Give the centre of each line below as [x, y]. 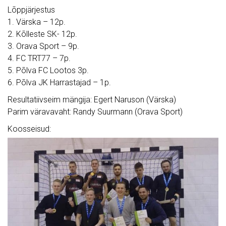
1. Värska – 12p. [37, 22]
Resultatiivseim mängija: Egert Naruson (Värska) [92, 100]
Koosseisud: [29, 129]
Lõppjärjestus [31, 10]
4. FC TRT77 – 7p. [39, 59]
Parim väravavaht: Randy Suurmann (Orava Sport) [95, 112]
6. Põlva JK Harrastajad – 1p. [59, 83]
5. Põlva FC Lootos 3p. [48, 71]
